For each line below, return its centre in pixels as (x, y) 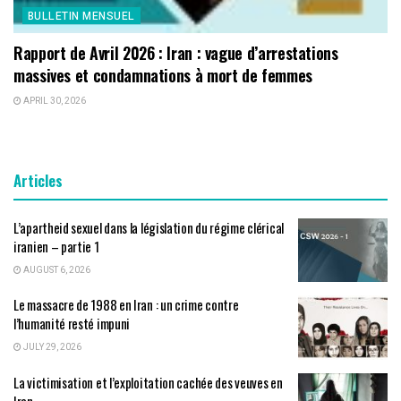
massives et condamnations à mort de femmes (163, 75)
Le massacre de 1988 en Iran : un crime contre (126, 305)
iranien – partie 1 (56, 246)
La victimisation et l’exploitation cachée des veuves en (148, 382)
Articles (38, 180)
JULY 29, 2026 (51, 348)
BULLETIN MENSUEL (81, 16)
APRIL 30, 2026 (54, 101)
